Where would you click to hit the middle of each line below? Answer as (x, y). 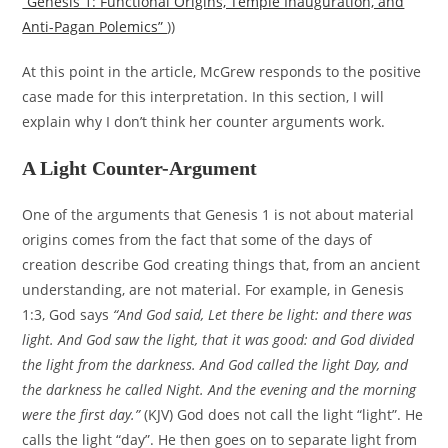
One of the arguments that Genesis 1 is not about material (218, 215)
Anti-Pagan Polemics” (95, 27)
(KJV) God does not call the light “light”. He (284, 415)
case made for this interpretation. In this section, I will (203, 97)
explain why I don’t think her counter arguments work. (204, 122)
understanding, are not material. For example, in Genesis (213, 290)
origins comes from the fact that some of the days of (197, 240)
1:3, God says (68, 315)
